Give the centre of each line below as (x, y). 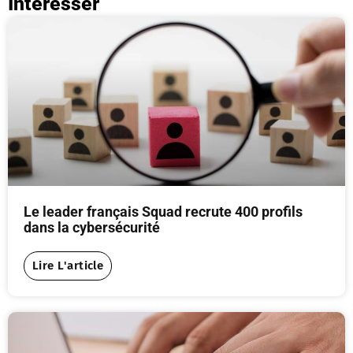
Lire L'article (68, 265)
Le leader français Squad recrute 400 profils (163, 211)
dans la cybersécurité (92, 227)
